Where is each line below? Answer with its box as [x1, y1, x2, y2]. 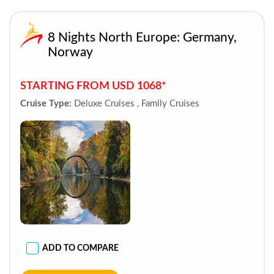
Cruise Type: [20, 99, 72, 108]
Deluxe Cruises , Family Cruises [74, 99, 199, 108]
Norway [48, 46, 93, 59]
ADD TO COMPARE [42, 243, 119, 253]
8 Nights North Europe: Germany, [48, 31, 237, 44]
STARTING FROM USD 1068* [20, 81, 166, 91]
